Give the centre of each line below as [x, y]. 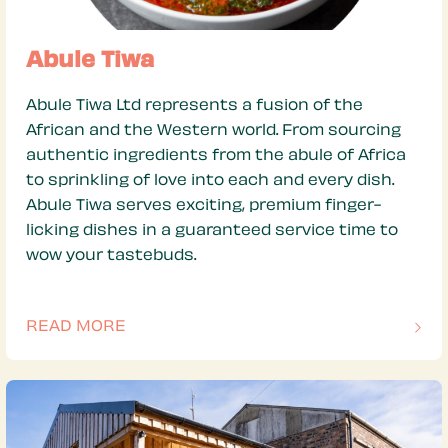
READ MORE [76, 328]
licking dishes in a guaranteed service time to [212, 232]
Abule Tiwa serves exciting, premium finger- [203, 207]
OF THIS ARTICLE [92, 339]
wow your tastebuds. [111, 257]
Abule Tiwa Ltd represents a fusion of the [194, 107]
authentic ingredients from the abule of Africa [216, 157]
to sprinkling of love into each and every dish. [210, 182]
